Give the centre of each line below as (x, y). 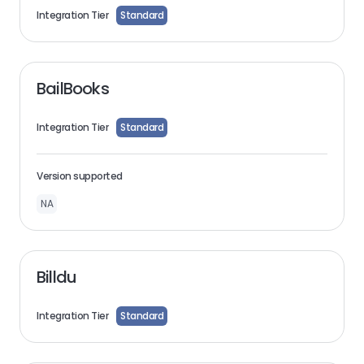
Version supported (80, 176)
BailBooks (73, 89)
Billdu (57, 277)
